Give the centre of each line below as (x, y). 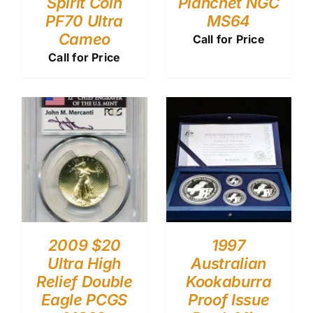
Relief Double (84, 282)
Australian (229, 264)
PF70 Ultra (85, 21)
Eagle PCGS (85, 300)
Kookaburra (228, 282)
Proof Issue (229, 300)
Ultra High (85, 264)
